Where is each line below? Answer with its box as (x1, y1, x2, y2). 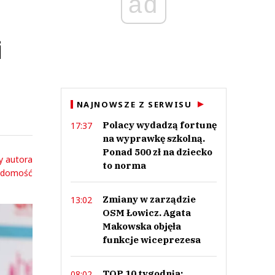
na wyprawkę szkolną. (102, 133, 205, 144)
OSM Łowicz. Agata (102, 207, 191, 219)
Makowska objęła (102, 220, 181, 232)
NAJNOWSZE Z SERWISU (76, 99, 192, 110)
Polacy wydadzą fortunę (102, 119, 217, 131)
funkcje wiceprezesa (102, 234, 201, 246)
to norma (102, 160, 146, 171)
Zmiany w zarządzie (102, 193, 196, 205)
